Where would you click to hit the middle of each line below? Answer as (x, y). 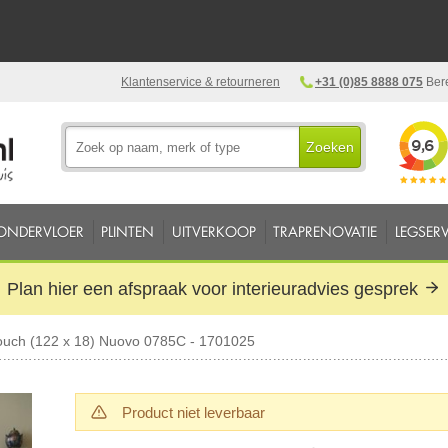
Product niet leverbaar (194, 412)
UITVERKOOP (213, 231)
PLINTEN (128, 231)
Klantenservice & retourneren (200, 82)
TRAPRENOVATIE (325, 231)
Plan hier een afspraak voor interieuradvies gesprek (215, 288)
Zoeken (330, 147)
